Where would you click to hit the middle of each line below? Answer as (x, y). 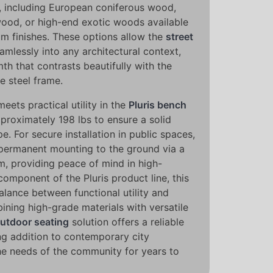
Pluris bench (158, 105)
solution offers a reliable (126, 222)
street (179, 37)
